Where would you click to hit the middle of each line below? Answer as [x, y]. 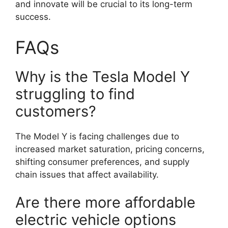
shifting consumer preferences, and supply [102, 162]
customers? [56, 111]
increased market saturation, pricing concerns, [110, 149]
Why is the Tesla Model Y [103, 76]
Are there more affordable [105, 202]
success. [33, 17]
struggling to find [75, 94]
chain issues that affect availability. [87, 174]
